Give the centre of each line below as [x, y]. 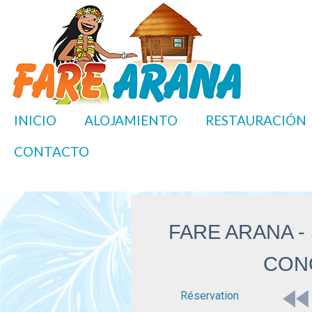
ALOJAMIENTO [131, 120]
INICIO [35, 120]
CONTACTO [52, 151]
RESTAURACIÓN [256, 120]
